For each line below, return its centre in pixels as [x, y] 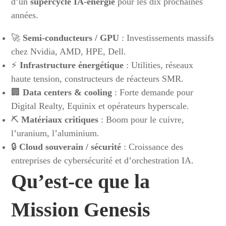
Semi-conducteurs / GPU [71, 38]
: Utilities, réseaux [159, 65]
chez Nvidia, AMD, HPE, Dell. [69, 51]
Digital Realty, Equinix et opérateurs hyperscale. [100, 106]
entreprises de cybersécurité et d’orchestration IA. [103, 160]
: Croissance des [152, 147]
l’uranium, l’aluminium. [55, 133]
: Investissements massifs [167, 38]
